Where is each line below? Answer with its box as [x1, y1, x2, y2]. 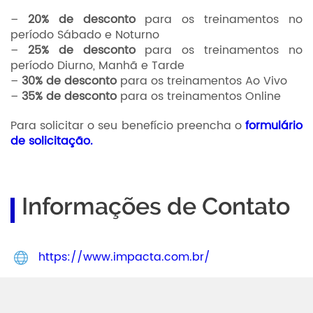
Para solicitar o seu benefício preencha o [10, 117, 245, 135]
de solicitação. [10, 132, 93, 150]
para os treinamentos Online [117, 87, 281, 105]
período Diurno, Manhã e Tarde [10, 57, 184, 75]
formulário [245, 117, 303, 135]
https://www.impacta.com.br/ [38, 248, 210, 266]
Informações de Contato [22, 192, 290, 220]
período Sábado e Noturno [10, 26, 159, 44]
